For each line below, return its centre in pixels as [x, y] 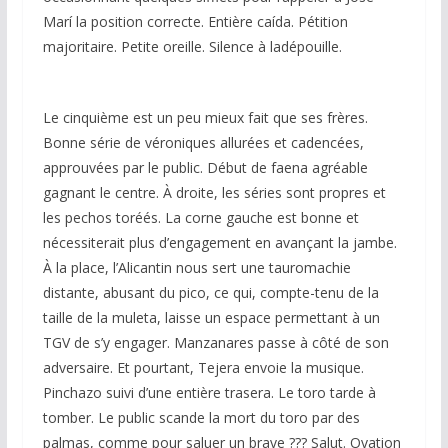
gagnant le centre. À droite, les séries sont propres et [214, 192]
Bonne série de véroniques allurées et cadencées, [203, 142]
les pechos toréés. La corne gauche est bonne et [200, 217]
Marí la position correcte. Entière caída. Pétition [195, 21]
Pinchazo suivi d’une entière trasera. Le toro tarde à [209, 392]
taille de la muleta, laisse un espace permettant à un [211, 317]
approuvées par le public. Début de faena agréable [205, 167]
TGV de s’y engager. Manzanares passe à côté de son [215, 342]
